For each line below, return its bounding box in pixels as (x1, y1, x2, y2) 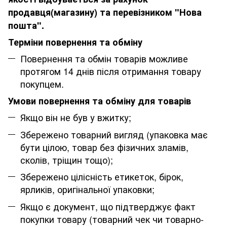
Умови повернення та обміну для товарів (8, 94, 191, 108)
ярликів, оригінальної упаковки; (20, 182, 155, 196)
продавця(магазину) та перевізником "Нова (8, 6, 202, 19)
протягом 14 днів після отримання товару (20, 64, 201, 78)
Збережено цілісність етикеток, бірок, (20, 170, 183, 183)
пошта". (8, 19, 44, 32)
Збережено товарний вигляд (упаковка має (20, 127, 208, 141)
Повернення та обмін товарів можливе (20, 52, 188, 65)
